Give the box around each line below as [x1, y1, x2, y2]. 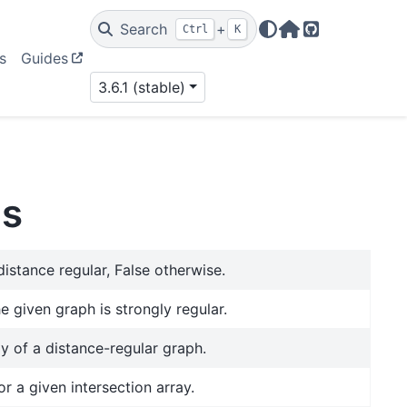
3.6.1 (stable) [97, 78, 185, 96]
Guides [21, 49, 68, 67]
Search [119, 20, 167, 38]
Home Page [288, 30, 369, 49]
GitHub [310, 30, 360, 49]
